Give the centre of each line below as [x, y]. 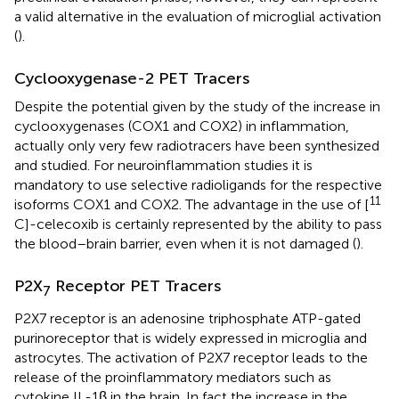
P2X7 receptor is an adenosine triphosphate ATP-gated [187, 319]
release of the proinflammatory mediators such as [173, 378]
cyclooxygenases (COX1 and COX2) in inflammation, [182, 126]
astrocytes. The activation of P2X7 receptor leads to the [191, 358]
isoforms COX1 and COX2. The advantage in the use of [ [191, 204]
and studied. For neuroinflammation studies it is [163, 165]
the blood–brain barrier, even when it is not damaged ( [185, 243]
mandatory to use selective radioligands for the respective [198, 184]
